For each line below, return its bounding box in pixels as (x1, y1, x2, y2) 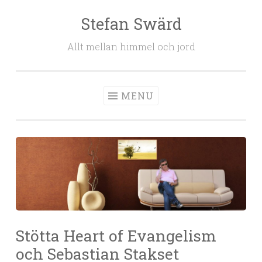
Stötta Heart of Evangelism (16, 225, 216, 246)
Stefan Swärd (80, 13, 182, 34)
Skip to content (16, 18, 82, 29)
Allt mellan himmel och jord (67, 40, 195, 53)
